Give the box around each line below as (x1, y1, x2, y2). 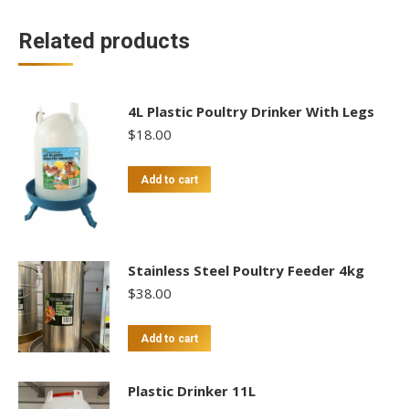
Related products (18, 28, 190, 54)
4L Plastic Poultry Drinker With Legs (128, 102, 374, 121)
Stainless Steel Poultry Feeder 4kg (128, 260, 364, 279)
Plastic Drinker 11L (128, 381, 256, 400)
